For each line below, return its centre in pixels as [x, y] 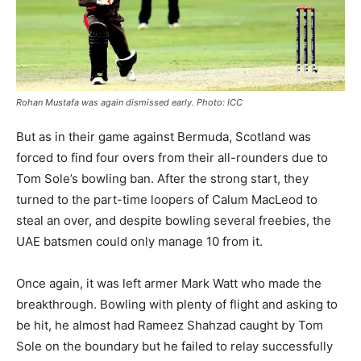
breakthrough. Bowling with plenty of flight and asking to [177, 304]
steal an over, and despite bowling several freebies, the [174, 220]
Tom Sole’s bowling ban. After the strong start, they [162, 178]
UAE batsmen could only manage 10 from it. [139, 241]
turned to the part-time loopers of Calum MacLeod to [167, 199]
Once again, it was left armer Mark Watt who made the [169, 283]
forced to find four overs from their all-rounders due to [172, 157]
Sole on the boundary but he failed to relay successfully [174, 346]
